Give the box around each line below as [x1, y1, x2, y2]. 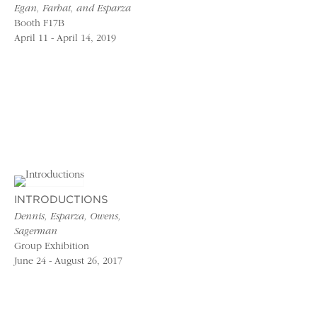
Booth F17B [14, 18, 64, 29]
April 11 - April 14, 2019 [14, 33, 116, 44]
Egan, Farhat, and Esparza [14, 4, 131, 14]
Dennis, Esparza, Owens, [14, 212, 121, 223]
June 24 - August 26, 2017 [14, 257, 122, 267]
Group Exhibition [14, 242, 89, 253]
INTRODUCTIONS [14, 195, 108, 205]
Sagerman [14, 227, 57, 238]
